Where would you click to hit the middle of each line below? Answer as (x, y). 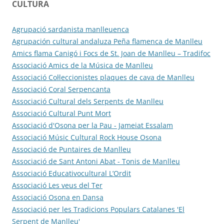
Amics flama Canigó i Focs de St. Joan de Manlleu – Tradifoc (111, 53)
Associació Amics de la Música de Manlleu (82, 65)
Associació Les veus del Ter (57, 185)
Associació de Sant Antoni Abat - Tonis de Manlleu (96, 161)
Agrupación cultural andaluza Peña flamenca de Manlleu (107, 41)
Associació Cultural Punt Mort (61, 113)
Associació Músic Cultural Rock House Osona (87, 137)
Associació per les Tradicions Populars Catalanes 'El (98, 209)
